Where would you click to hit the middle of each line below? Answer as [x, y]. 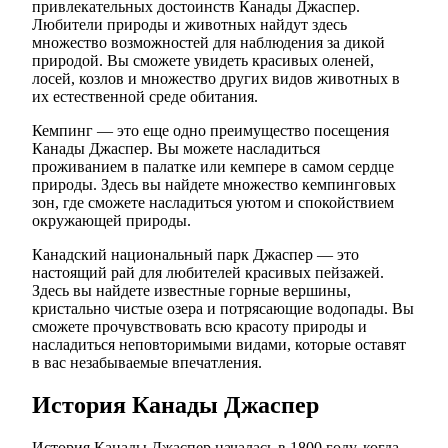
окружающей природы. [111, 221]
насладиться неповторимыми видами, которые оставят [219, 345]
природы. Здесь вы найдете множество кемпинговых [214, 185]
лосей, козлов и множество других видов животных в [216, 79]
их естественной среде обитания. [145, 97]
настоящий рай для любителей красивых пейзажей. [208, 273]
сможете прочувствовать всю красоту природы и [199, 327]
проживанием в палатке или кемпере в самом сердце [213, 167]
